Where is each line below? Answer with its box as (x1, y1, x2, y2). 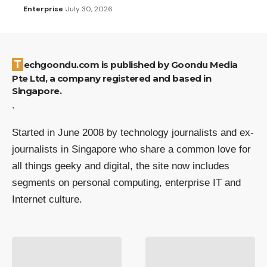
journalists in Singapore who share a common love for (12, 143, 251, 155)
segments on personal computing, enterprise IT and (12, 176, 241, 188)
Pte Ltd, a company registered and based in (12, 72, 211, 84)
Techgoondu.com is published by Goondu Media (14, 57, 21, 71)
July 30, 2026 (66, 4, 113, 14)
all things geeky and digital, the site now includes (12, 160, 229, 172)
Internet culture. (12, 193, 82, 205)
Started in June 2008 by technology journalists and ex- (12, 126, 254, 138)
